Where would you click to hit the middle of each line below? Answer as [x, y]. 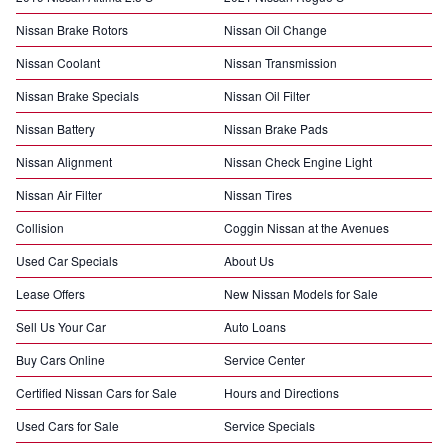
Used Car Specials [67, 260]
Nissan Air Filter [59, 194]
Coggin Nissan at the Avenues [306, 227]
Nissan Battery [55, 128]
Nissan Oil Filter [267, 95]
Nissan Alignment [64, 161]
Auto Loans [255, 326]
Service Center [264, 359]
